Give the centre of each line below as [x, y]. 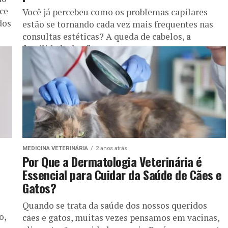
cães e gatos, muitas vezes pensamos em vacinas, [121, 217]
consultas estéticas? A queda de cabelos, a [107, 36]
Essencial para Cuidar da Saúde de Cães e [122, 174]
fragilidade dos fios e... [68, 48]
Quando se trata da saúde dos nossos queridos [115, 205]
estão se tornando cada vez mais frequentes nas [118, 24]
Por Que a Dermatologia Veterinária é [112, 161]
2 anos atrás [111, 148]
